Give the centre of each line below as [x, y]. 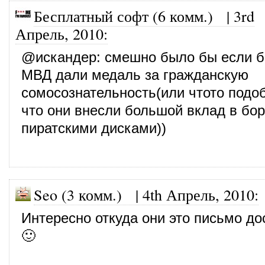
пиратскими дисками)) [94, 128]
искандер [66, 57]
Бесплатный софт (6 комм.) [123, 16]
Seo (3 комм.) [78, 194]
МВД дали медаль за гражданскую [135, 75]
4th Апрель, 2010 [198, 194]
